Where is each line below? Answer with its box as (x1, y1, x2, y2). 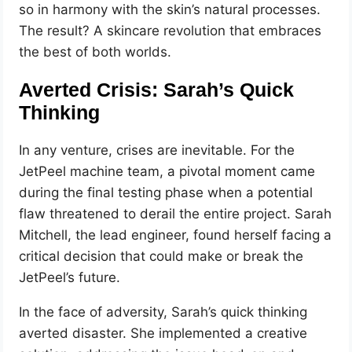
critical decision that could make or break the (19, 248, 304, 265)
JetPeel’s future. (19, 269, 121, 286)
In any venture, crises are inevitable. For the (19, 142, 295, 159)
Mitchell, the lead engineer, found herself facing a (19, 227, 332, 244)
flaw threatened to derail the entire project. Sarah (19, 206, 332, 222)
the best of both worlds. (19, 43, 172, 60)
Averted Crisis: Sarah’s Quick (19, 79, 295, 101)
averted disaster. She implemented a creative (19, 325, 308, 342)
